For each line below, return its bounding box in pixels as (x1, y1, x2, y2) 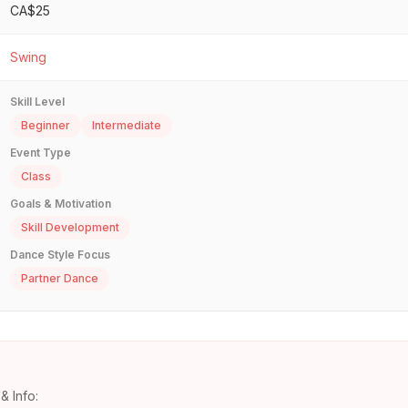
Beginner (21, 118, 70, 133)
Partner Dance (21, 271, 98, 286)
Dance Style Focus (10, 248, 110, 262)
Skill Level (10, 95, 65, 109)
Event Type (10, 146, 71, 160)
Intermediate (92, 118, 161, 133)
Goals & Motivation (10, 197, 111, 211)
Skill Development (21, 220, 119, 235)
